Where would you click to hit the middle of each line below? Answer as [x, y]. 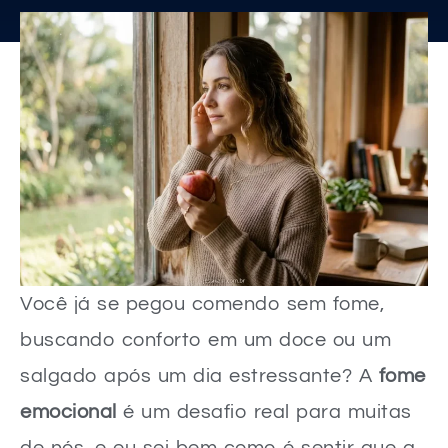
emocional [68, 411]
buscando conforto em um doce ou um [205, 339]
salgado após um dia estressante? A [199, 375]
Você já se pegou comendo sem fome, [202, 303]
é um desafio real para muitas [264, 411]
